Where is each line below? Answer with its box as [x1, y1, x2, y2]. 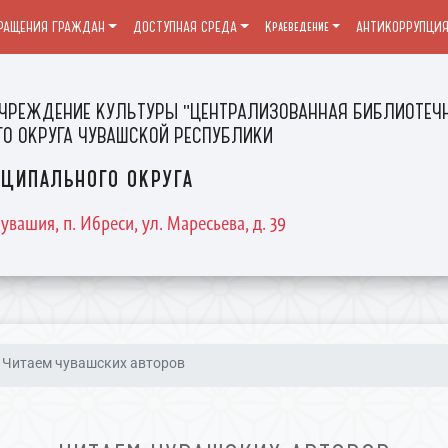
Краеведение [264, 18, 329, 36]
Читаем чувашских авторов [2, 355, 186, 372]
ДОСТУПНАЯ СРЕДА [132, 18, 237, 36]
